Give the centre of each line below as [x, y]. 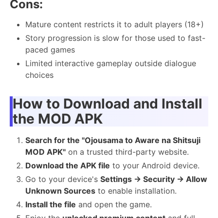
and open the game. [114, 204]
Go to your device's [63, 179]
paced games [50, 49]
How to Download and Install [108, 103]
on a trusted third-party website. [127, 152]
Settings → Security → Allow [154, 179]
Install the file [51, 204]
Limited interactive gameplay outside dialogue [111, 63]
